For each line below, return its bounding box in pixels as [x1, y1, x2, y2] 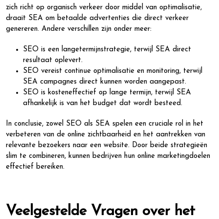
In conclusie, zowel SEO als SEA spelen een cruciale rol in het [6, 120, 203, 128]
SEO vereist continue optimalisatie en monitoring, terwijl [23, 67, 202, 75]
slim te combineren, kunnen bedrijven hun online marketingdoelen [6, 153, 210, 160]
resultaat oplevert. [23, 57, 83, 64]
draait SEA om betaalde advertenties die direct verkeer [6, 15, 189, 22]
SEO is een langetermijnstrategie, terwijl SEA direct [23, 46, 191, 53]
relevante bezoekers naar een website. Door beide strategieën [6, 142, 207, 149]
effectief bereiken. [6, 163, 65, 171]
